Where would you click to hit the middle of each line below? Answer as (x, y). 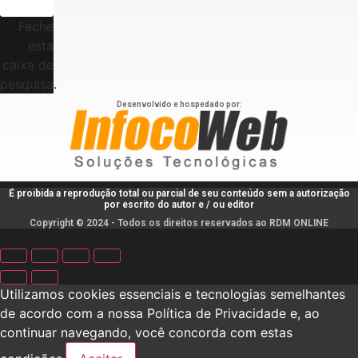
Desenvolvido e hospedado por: (179, 104)
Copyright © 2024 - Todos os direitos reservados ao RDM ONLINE (179, 223)
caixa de (28, 64)
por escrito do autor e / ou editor (179, 204)
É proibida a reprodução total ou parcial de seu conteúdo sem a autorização (179, 193)
